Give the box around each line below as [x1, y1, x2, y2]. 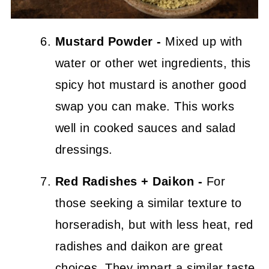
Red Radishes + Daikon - [55, 175, 203, 188]
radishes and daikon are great [55, 240, 223, 253]
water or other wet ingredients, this [55, 56, 251, 70]
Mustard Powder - [55, 35, 162, 48]
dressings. [55, 143, 113, 156]
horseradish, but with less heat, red [55, 218, 253, 231]
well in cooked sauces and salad [55, 121, 236, 134]
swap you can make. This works [55, 100, 235, 113]
